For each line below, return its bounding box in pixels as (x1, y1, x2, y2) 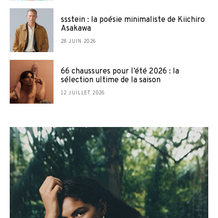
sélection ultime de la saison (61, 75, 161, 86)
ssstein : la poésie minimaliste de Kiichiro (61, 15, 205, 25)
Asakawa (61, 24, 91, 34)
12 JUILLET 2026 (61, 89, 105, 96)
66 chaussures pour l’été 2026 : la (61, 67, 179, 77)
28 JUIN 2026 (61, 37, 96, 45)
